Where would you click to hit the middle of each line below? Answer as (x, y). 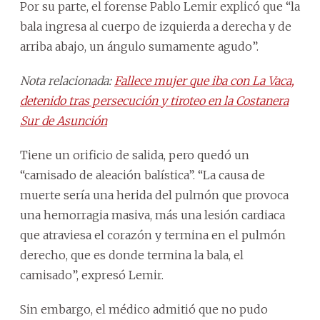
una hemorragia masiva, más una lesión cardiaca (152, 215)
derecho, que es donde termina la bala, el (132, 255)
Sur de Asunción (64, 120)
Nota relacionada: (67, 80)
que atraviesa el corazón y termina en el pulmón (153, 235)
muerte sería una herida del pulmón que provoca (154, 195)
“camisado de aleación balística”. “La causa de (142, 175)
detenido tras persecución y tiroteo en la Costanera (154, 100)
